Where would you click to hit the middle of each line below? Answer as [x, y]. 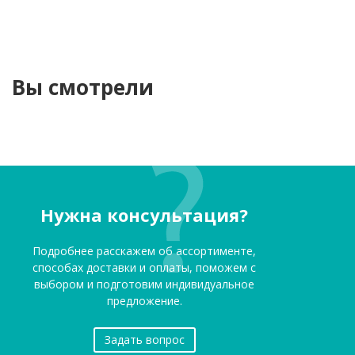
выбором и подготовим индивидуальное [145, 284]
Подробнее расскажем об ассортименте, [145, 250]
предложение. [144, 300]
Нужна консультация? [145, 214]
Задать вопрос [144, 339]
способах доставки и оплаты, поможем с [145, 267]
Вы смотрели [83, 87]
